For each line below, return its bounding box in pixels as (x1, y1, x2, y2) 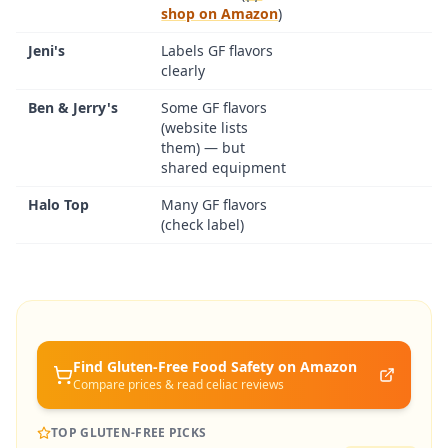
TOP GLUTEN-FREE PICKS (51, 424, 207, 441)
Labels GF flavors (161, 41, 274, 60)
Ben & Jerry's (28, 98, 118, 117)
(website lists (161, 118, 249, 137)
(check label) (161, 215, 245, 234)
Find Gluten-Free (73, 357, 192, 376)
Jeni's (28, 41, 65, 60)
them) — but (161, 138, 246, 157)
